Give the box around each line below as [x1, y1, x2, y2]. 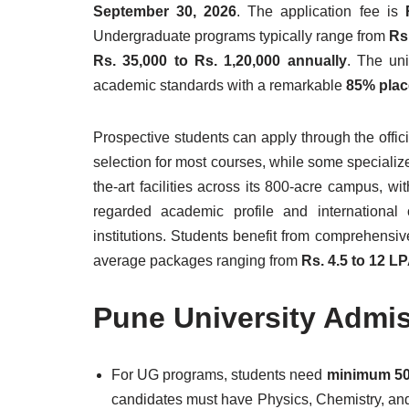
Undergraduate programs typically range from [93, 28, 390, 44]
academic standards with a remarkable [93, 78, 346, 93]
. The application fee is [236, 4, 405, 19]
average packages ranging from [93, 253, 301, 268]
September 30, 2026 [93, 4, 237, 19]
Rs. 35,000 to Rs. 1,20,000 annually [93, 53, 347, 68]
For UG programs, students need [111, 367, 327, 383]
